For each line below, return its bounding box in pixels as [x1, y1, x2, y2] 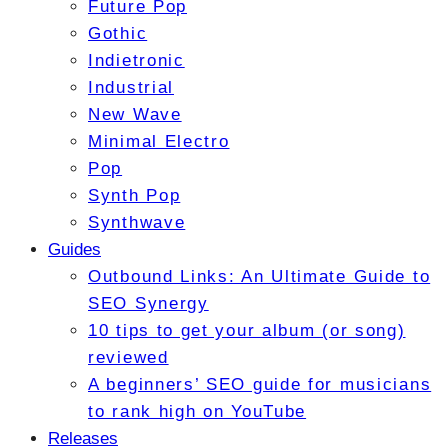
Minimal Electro [88, 132, 230, 152]
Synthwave [88, 213, 186, 233]
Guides [48, 240, 101, 260]
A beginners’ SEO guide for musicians [88, 375, 432, 395]
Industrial [88, 78, 174, 98]
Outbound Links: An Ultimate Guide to [88, 267, 431, 287]
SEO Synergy [88, 294, 209, 314]
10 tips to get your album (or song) [88, 321, 406, 341]
